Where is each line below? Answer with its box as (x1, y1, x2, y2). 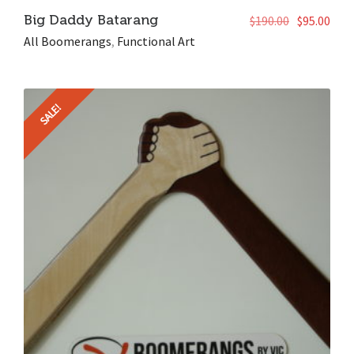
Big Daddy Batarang (24, 12, 158, 28)
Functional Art (117, 33, 195, 49)
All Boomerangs (24, 33, 111, 49)
